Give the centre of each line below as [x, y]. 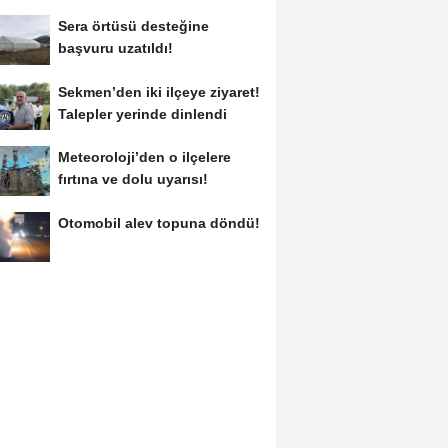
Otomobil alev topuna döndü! [158, 223]
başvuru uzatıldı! [115, 47]
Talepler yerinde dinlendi [142, 113]
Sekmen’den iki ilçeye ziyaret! [158, 91]
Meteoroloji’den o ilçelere [144, 157]
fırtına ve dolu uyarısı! [132, 179]
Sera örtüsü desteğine [133, 25]
